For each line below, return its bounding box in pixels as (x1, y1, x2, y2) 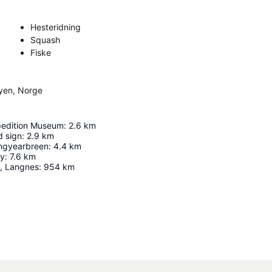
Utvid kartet (163, 245, 210, 256)
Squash (30, 35, 60, 45)
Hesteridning (30, 22, 81, 32)
